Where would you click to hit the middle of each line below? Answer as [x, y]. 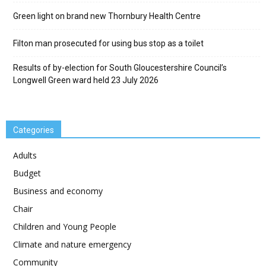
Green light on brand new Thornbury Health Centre [107, 16]
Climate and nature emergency [72, 245]
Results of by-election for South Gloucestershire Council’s [120, 68]
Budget [27, 173]
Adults [25, 156]
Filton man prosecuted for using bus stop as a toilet [108, 44]
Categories [34, 130]
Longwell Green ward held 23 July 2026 [86, 80]
